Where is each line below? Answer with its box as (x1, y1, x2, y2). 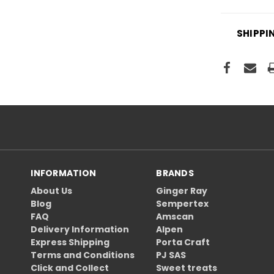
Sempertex (156, 197, 209, 210)
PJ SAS (156, 248, 187, 261)
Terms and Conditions (31, 248, 135, 261)
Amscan (156, 210, 194, 223)
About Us (31, 184, 73, 197)
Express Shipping (31, 235, 110, 248)
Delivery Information (31, 223, 130, 235)
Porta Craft (156, 235, 210, 248)
